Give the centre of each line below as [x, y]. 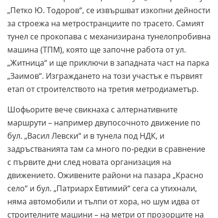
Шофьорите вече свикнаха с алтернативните [92, 109]
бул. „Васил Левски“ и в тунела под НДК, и [86, 136]
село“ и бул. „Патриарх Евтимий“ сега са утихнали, [102, 188]
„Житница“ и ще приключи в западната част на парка [108, 63]
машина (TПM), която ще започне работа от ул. [97, 49]
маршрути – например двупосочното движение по [104, 122]
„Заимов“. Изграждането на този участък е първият [105, 76]
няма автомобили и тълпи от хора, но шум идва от [103, 201]
